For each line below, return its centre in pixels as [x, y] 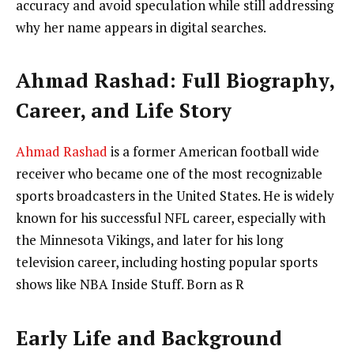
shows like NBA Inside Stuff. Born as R [130, 284]
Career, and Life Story [124, 111]
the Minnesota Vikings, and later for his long [149, 240]
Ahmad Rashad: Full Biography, [175, 81]
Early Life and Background [149, 337]
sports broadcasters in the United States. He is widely [175, 196]
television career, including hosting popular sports [167, 262]
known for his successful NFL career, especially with [171, 218]
